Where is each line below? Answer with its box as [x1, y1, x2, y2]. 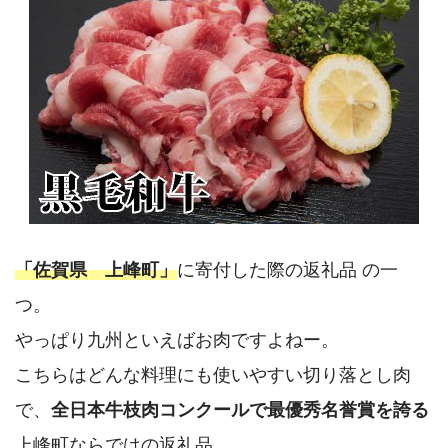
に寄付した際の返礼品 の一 [177, 258, 398, 280]
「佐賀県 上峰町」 [15, 258, 177, 280]
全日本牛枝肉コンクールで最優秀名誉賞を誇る [51, 398, 429, 420]
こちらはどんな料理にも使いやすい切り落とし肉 [15, 363, 411, 385]
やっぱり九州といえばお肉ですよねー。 [15, 328, 339, 350]
